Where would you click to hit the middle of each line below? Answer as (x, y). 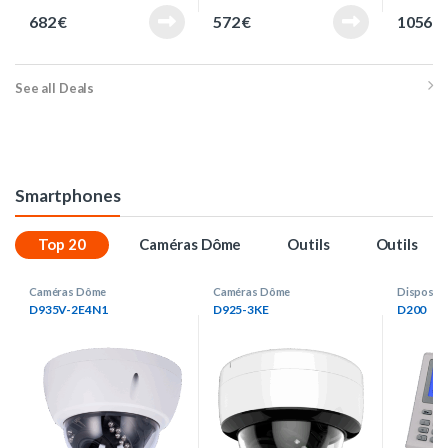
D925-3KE (240, 310)
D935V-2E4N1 (68, 310)
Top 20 (62, 244)
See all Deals (55, 88)
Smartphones (68, 196)
